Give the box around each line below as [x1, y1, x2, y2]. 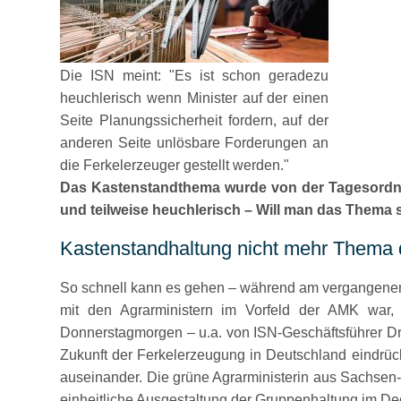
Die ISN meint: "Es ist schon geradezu [60, 68, 329, 83]
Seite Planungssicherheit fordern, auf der [60, 113, 329, 128]
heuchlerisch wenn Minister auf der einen [60, 90, 329, 106]
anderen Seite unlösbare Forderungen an [60, 135, 329, 150]
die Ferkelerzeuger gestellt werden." [60, 158, 290, 173]
